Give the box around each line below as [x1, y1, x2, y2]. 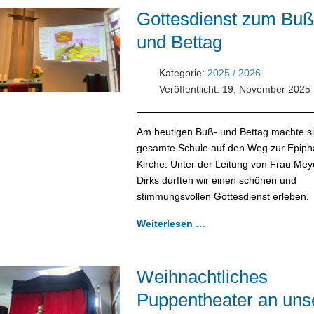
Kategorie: [156, 67, 207, 78]
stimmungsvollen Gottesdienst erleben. [136, 190, 309, 202]
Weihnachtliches [136, 266, 268, 287]
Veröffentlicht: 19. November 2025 [158, 83, 310, 95]
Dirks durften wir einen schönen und [136, 174, 296, 186]
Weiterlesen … [136, 217, 205, 229]
